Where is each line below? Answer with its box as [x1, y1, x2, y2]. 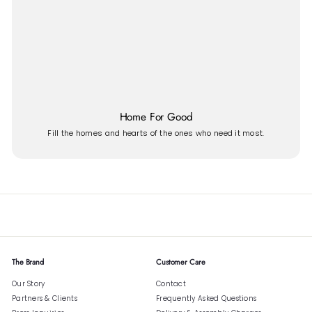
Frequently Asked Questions [156, 292, 257, 304]
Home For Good [119, 109, 193, 125]
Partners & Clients [12, 292, 77, 304]
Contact [156, 278, 186, 289]
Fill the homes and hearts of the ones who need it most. [47, 127, 265, 139]
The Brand [12, 256, 45, 267]
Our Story [12, 278, 45, 289]
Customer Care [156, 256, 205, 267]
